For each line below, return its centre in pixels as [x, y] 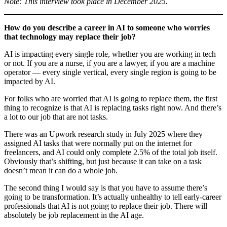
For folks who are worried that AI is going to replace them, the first [111, 98]
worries [197, 27]
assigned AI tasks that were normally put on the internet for [98, 143]
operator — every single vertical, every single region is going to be [110, 72]
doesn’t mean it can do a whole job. [61, 170]
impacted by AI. [30, 81]
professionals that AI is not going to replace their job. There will [106, 206]
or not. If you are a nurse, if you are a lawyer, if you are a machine [109, 63]
